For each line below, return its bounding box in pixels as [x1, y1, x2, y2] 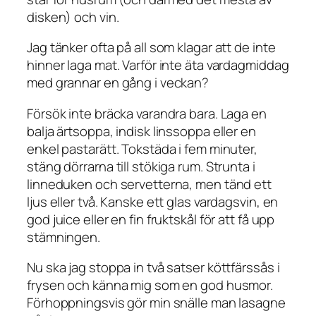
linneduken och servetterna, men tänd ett [27, 174, 272, 193]
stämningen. [27, 227, 100, 246]
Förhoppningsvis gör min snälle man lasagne [27, 293, 286, 312]
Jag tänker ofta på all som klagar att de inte [27, 38, 276, 57]
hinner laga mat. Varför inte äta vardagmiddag [27, 56, 289, 75]
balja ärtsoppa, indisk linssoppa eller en [27, 121, 256, 140]
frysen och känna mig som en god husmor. [27, 276, 274, 295]
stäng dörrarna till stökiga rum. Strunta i [27, 157, 255, 176]
